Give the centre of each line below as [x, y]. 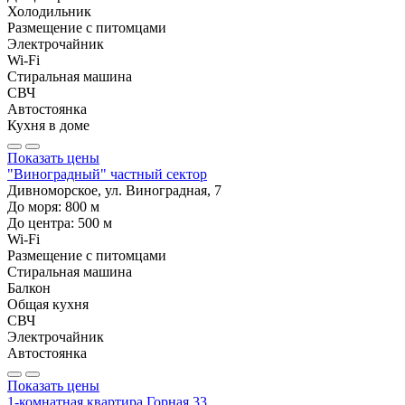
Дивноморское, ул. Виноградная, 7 [114, 190]
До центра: [42, 222]
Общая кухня [48, 304]
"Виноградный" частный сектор [107, 174]
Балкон [29, 287]
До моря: [36, 206]
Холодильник [49, 11]
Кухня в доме [48, 125]
